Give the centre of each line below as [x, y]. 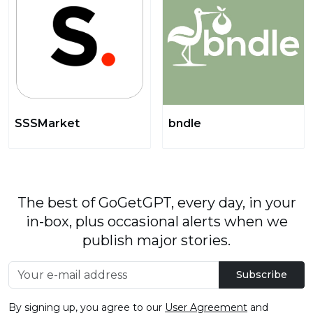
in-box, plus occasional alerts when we [156, 221]
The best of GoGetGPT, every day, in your [156, 203]
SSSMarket [47, 123]
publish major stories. [156, 240]
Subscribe [262, 275]
